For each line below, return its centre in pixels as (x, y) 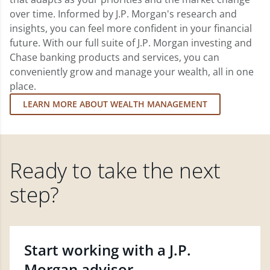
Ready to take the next (115, 170)
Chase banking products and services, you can (115, 57)
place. (23, 86)
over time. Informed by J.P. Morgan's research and (123, 14)
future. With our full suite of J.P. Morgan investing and (131, 42)
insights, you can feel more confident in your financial (131, 28)
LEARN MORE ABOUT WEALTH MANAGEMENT (115, 104)
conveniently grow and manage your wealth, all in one (132, 71)
